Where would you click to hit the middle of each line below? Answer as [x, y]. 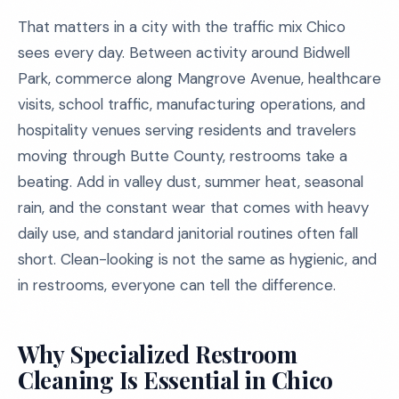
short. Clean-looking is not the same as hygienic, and [197, 259]
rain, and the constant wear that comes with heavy [193, 208]
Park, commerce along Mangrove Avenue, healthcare [199, 78]
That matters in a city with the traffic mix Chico [182, 27]
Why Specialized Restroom [158, 354]
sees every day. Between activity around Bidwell [184, 53]
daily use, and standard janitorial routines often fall [188, 233]
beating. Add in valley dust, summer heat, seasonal [191, 182]
